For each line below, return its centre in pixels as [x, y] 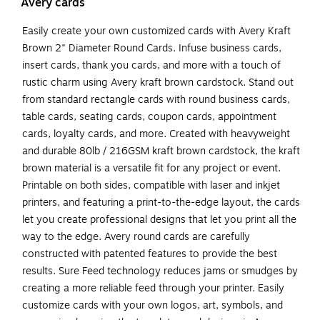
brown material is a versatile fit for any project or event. [151, 169]
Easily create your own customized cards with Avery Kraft [156, 31]
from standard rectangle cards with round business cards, [156, 100]
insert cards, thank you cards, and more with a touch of [151, 66]
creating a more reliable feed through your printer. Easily [153, 289]
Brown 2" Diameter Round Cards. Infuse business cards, [152, 49]
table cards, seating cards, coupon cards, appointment [149, 117]
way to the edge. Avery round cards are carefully [136, 237]
